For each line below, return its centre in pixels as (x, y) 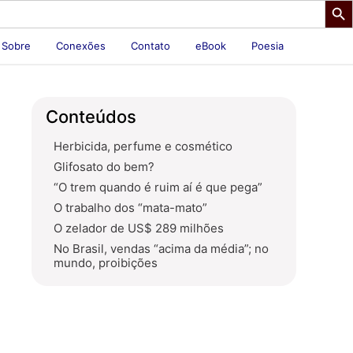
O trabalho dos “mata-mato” (130, 208)
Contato (150, 46)
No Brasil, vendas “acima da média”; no (161, 249)
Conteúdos (91, 116)
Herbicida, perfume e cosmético (143, 146)
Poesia (268, 46)
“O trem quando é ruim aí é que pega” (158, 187)
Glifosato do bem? (104, 167)
